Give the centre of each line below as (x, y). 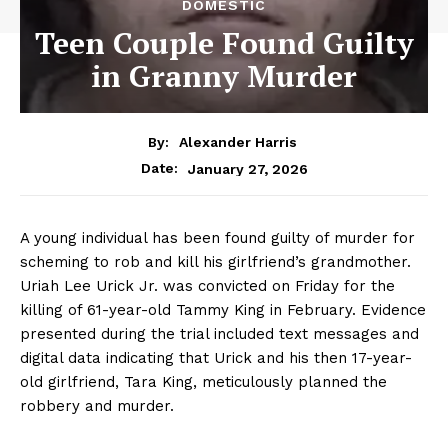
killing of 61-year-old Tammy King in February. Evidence (223, 310)
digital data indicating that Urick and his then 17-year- (216, 358)
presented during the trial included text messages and (219, 334)
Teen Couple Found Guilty (224, 42)
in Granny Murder (224, 75)
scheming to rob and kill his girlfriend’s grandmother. (215, 262)
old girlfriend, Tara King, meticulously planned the (203, 382)
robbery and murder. (97, 406)
